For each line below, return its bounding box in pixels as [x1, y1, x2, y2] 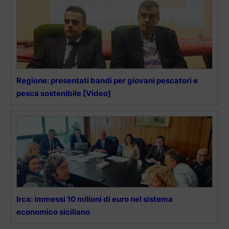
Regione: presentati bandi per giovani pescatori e [16, 75, 198, 85]
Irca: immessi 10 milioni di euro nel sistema [16, 194, 173, 204]
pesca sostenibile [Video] [16, 88, 111, 98]
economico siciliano [16, 207, 90, 217]
